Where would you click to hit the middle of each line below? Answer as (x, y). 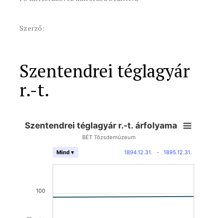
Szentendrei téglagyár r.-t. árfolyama (101, 125)
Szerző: (32, 28)
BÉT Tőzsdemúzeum (109, 137)
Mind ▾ (65, 152)
